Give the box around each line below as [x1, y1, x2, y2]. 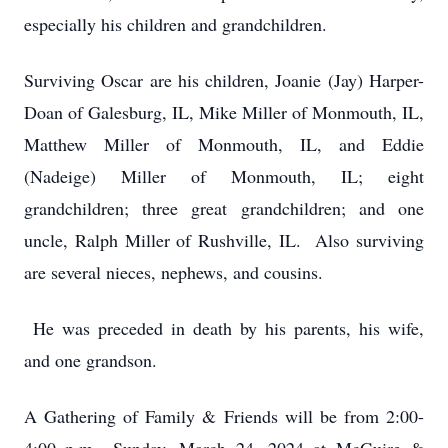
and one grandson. [24, 348, 163, 372]
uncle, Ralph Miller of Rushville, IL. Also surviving [24, 228, 424, 252]
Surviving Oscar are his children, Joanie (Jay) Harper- [24, 68, 424, 92]
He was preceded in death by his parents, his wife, [24, 316, 424, 340]
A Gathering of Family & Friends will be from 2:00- [24, 404, 424, 428]
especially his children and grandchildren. [24, 12, 333, 36]
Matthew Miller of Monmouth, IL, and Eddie [24, 132, 424, 156]
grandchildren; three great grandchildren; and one [24, 196, 424, 220]
